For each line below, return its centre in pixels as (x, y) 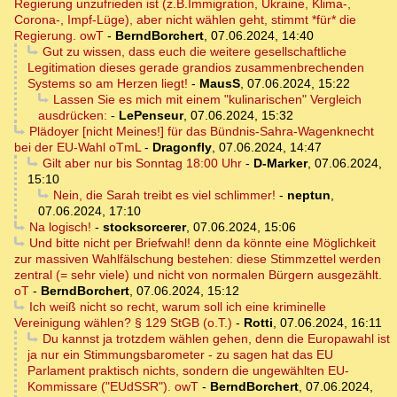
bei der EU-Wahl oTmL (78, 148)
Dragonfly (182, 148)
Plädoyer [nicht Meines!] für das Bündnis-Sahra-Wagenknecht (201, 132)
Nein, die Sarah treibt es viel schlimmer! (164, 195)
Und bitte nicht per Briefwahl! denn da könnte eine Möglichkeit (202, 243)
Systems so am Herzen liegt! (108, 84)
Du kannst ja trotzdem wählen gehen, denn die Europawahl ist (216, 339)
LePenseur (151, 116)
